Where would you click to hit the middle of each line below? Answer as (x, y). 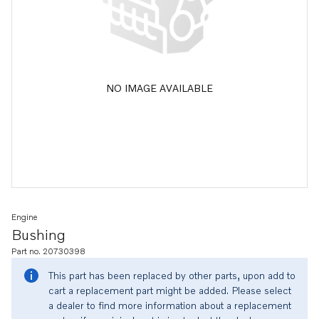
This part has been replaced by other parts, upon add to (172, 275)
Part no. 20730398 (48, 251)
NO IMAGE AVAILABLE (159, 88)
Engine (24, 217)
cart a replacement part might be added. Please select (170, 290)
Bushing (38, 234)
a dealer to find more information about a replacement (170, 305)
